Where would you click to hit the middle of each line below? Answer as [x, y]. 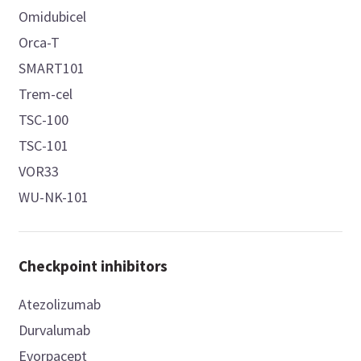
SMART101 [52, 68]
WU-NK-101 [54, 197]
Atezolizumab [60, 305]
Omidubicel [53, 17]
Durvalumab [55, 330]
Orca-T [40, 43]
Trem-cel [46, 94]
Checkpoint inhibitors [93, 266]
